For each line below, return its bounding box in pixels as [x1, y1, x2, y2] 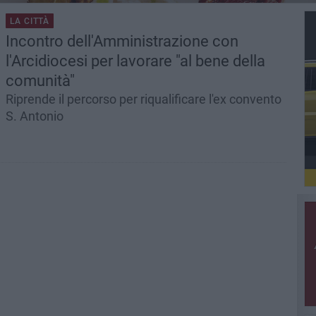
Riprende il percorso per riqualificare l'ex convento [5, 92, 281, 107]
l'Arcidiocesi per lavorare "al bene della [5, 52, 265, 70]
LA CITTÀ [9, 16, 50, 26]
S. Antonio [5, 109, 63, 123]
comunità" [5, 72, 75, 90]
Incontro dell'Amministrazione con [5, 32, 238, 50]
